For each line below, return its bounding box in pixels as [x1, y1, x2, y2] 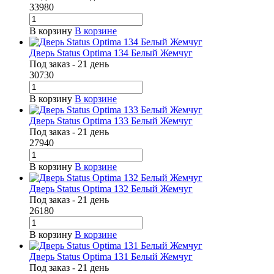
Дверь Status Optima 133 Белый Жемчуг [29, 116, 193, 127]
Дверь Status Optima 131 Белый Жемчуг [29, 251, 193, 262]
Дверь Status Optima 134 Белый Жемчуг [29, 48, 193, 59]
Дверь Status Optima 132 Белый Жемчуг [29, 183, 193, 194]
